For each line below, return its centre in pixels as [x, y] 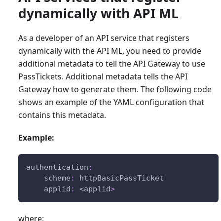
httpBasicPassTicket [119, 178]
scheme [57, 178]
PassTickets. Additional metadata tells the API [103, 76]
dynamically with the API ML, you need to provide [110, 51]
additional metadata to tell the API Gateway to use [111, 63]
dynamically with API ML [98, 13]
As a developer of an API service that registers [104, 38]
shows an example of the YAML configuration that [111, 102]
